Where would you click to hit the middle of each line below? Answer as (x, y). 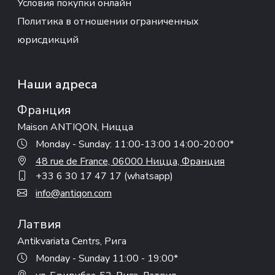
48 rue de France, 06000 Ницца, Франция (130, 161)
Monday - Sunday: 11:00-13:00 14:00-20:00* (135, 144)
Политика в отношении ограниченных (108, 21)
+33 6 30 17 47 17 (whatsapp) (104, 176)
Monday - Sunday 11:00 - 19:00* (107, 258)
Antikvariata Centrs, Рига (72, 241)
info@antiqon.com (74, 193)
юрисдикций (48, 40)
